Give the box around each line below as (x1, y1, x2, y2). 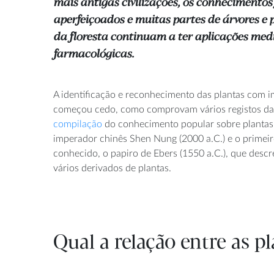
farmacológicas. (53, 48, 134, 61)
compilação (53, 119, 102, 129)
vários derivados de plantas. (53, 163, 171, 173)
